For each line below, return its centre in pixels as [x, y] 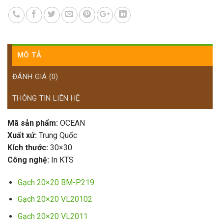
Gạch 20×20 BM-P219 [56, 182]
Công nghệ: [28, 160]
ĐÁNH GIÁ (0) [35, 77]
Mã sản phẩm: [33, 123]
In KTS [61, 160]
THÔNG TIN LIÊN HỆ [46, 98]
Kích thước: [28, 148]
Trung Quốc [57, 136]
